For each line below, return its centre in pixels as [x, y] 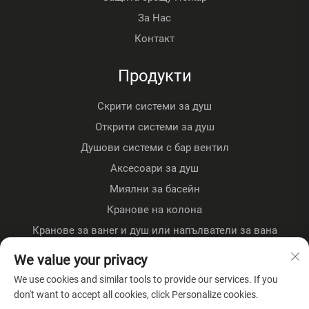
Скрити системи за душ [154, 106]
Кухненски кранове [154, 271]
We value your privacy [80, 260]
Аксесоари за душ [154, 168]
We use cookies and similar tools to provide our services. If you [146, 279]
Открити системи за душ [154, 127]
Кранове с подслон [154, 251]
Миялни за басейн [154, 189]
